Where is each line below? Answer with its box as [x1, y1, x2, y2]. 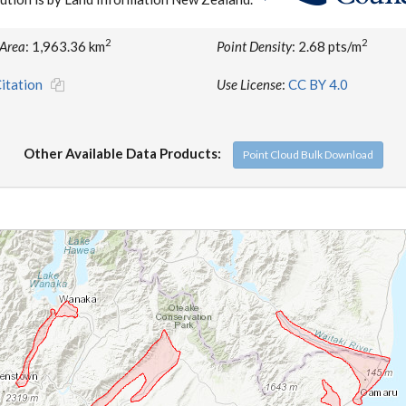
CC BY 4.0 [288, 75, 348, 92]
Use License [217, 75, 282, 92]
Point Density [217, 37, 292, 54]
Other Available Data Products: [23, 144, 221, 161]
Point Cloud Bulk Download [242, 147, 373, 161]
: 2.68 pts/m [292, 37, 362, 54]
